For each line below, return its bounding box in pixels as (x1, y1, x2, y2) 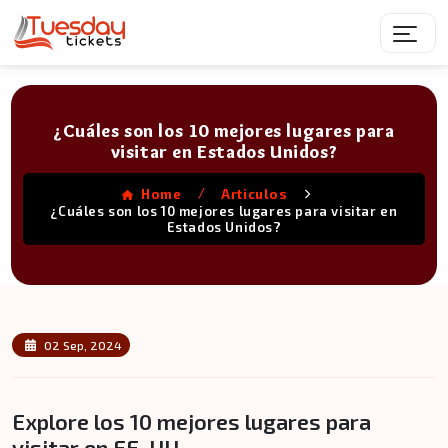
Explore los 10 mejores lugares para (12, 408, 371, 435)
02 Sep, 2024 (43, 338, 122, 352)
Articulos (221, 185, 288, 202)
